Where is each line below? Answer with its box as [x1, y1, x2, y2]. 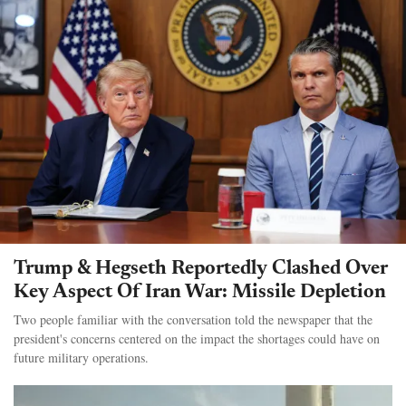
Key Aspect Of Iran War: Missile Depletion [14, 282, 386, 303]
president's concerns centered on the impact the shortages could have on [14, 329, 380, 347]
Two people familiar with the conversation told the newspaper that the [14, 310, 372, 328]
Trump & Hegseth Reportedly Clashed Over [14, 258, 388, 279]
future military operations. [14, 348, 149, 366]
